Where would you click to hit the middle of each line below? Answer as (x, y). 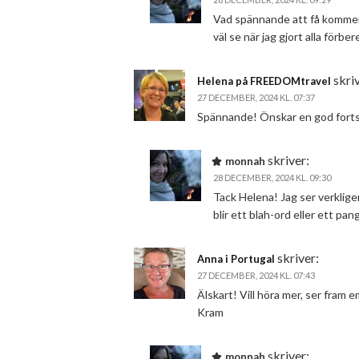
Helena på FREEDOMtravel (264, 81)
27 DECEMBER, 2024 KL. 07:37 (256, 97)
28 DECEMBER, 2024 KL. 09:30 (272, 177)
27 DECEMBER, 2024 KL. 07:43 (256, 275)
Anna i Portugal (236, 259)
